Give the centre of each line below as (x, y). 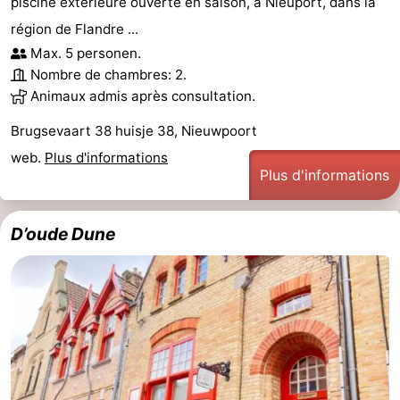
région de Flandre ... (75, 29)
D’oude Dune (63, 234)
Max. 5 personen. (86, 54)
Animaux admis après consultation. (143, 96)
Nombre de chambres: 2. (108, 75)
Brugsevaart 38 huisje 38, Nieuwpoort (134, 131)
